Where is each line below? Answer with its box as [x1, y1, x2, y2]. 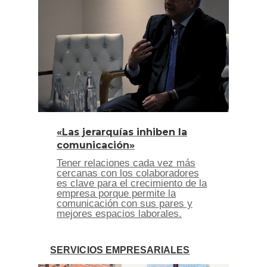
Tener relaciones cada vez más [57, 157, 195, 169]
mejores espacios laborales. [57, 208, 182, 220]
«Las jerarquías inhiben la [57, 126, 187, 138]
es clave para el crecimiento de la [57, 178, 207, 190]
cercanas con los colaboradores [57, 167, 199, 179]
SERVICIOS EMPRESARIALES [50, 245, 190, 256]
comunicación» [57, 139, 135, 151]
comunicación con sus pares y [57, 198, 193, 210]
